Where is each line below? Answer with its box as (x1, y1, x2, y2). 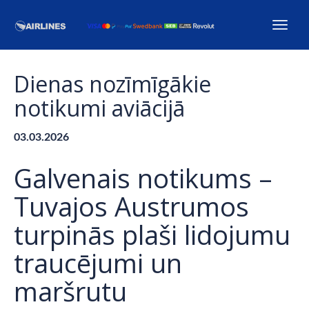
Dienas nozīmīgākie (14, 69, 211, 99)
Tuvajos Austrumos (14, 188, 249, 224)
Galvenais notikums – (14, 160, 272, 196)
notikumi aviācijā (14, 93, 185, 123)
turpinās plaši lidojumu (14, 217, 290, 252)
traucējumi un (14, 245, 182, 281)
